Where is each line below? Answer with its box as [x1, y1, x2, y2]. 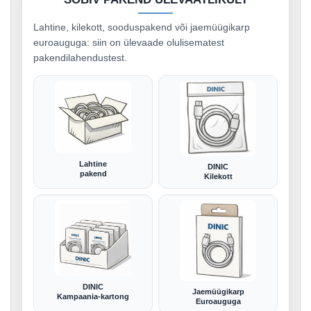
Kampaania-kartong [57, 292, 129, 301]
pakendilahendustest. [33, 52, 127, 64]
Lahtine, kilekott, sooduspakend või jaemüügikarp [33, 22, 250, 33]
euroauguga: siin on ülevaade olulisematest [33, 37, 224, 49]
